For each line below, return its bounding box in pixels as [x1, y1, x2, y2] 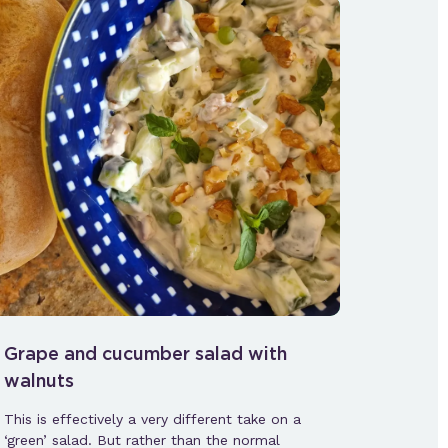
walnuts [3, 369, 74, 391]
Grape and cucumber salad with [3, 342, 287, 364]
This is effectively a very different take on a [3, 410, 301, 427]
